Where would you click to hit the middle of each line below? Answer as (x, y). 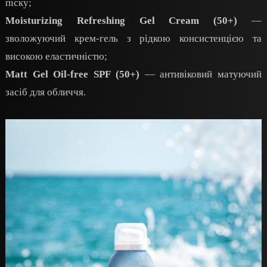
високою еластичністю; (56, 57)
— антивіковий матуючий (201, 74)
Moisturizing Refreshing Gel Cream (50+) (122, 21)
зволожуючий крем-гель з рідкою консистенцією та (133, 39)
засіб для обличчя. (46, 92)
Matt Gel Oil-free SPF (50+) (72, 74)
